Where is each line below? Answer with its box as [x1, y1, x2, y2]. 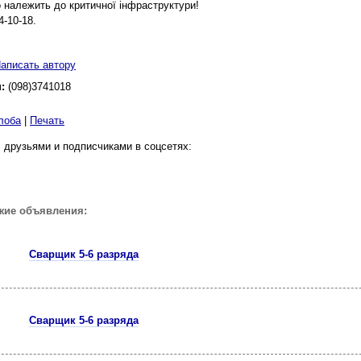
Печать [30, 114, 64, 127]
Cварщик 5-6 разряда [29, 314, 139, 326]
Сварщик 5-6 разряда [29, 248, 139, 260]
